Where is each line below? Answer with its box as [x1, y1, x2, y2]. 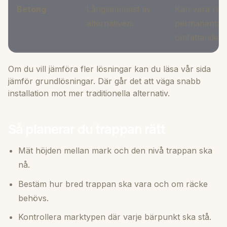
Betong [17, 4, 46, 14]
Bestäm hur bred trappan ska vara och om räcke [18, 178, 208, 189]
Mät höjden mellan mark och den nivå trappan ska [18, 145, 212, 156]
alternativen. [87, 18, 134, 28]
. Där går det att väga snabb [93, 75, 201, 86]
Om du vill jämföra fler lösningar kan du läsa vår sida [8, 63, 211, 74]
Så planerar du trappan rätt [8, 121, 166, 137]
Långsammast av [87, 4, 151, 14]
